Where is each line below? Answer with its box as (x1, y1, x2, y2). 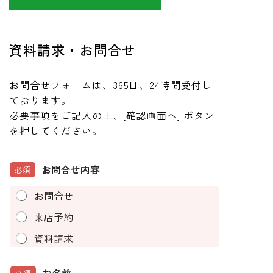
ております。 (9, 93, 71, 107)
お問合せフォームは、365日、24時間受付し (9, 77, 213, 92)
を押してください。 (9, 123, 102, 138)
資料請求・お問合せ (9, 40, 136, 59)
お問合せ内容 (41, 162, 100, 177)
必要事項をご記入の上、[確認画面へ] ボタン (9, 108, 215, 122)
